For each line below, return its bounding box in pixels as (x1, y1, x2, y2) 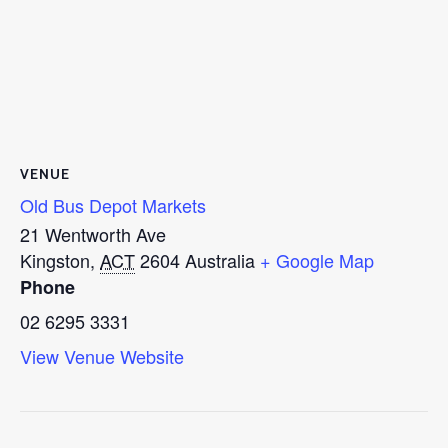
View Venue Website (20, 342, 184, 369)
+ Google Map (260, 246, 374, 273)
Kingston (20, 246, 90, 273)
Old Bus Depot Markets (20, 191, 206, 218)
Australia (185, 246, 255, 273)
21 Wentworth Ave (20, 220, 166, 247)
